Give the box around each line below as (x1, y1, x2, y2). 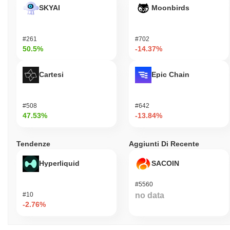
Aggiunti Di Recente (129, 139, 199, 148)
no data (135, 190, 164, 200)
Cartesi (39, 70, 64, 79)
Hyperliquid (39, 159, 80, 167)
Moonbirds (151, 3, 189, 12)
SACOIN (151, 159, 179, 167)
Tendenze (16, 139, 50, 148)
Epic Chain (151, 70, 189, 79)
